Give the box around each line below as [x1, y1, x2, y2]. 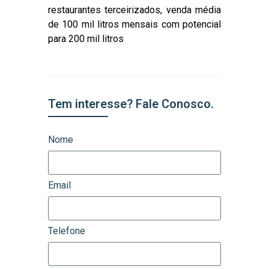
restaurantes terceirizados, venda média [48, 4, 221, 16]
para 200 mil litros [48, 33, 124, 45]
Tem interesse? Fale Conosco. [48, 96, 214, 111]
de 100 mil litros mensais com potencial [48, 19, 221, 31]
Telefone [48, 225, 85, 237]
